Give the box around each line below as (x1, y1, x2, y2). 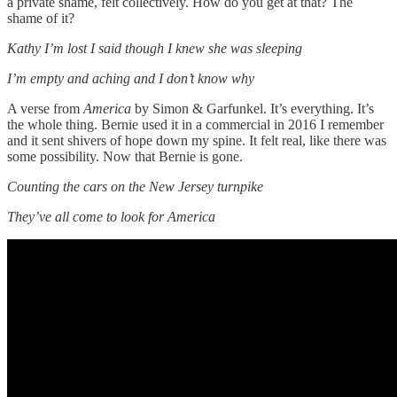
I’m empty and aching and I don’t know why (7, 71, 254, 87)
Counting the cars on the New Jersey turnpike (7, 179, 267, 195)
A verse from (7, 101, 83, 117)
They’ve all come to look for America (7, 209, 215, 225)
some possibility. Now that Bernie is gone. (7, 149, 246, 165)
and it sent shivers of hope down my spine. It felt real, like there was (7, 133, 386, 149)
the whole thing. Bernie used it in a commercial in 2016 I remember (7, 117, 384, 133)
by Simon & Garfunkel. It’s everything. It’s (131, 101, 374, 117)
